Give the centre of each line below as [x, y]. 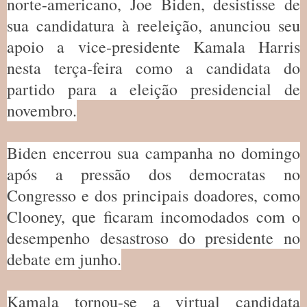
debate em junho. [64, 259]
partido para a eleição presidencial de [153, 89]
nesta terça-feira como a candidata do [153, 68]
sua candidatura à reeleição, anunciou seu [153, 26]
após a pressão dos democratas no [153, 174]
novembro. [42, 111]
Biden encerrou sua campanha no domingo [153, 153]
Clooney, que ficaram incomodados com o [153, 217]
